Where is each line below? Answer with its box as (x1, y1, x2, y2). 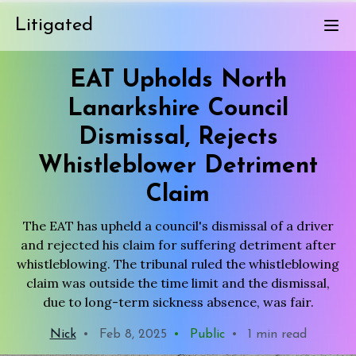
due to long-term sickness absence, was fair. (42, 294, 314, 310)
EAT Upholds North (69, 68, 287, 93)
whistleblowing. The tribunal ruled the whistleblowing (17, 256, 339, 272)
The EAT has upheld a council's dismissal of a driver (22, 218, 334, 234)
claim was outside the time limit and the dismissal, (26, 275, 330, 291)
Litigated (15, 16, 94, 35)
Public (185, 328, 225, 341)
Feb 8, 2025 (95, 328, 167, 341)
